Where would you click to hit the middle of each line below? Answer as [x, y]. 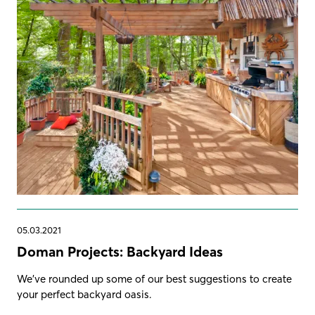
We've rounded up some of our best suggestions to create [154, 278]
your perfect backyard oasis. [84, 294]
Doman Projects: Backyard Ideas [120, 251]
